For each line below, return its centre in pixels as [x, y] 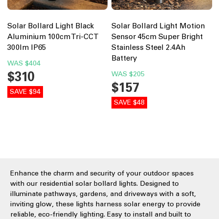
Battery [124, 58]
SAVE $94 [25, 91]
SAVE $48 [129, 102]
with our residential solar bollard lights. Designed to [95, 183]
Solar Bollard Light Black [50, 26]
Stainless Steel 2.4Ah [148, 47]
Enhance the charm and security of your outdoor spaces [102, 173]
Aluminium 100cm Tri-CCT [53, 36]
